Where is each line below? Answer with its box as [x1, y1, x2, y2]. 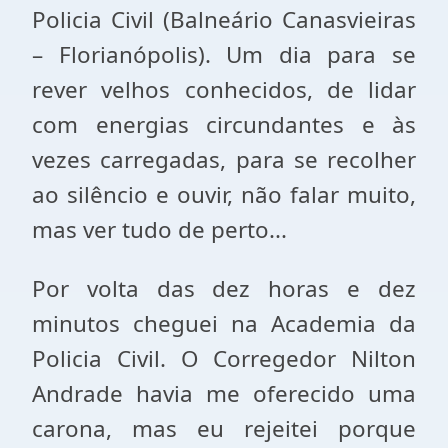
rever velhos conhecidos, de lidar [32, 74, 416, 105]
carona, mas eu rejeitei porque [32, 413, 416, 444]
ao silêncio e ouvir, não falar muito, [32, 179, 416, 210]
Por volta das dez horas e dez [32, 273, 416, 304]
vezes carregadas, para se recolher [32, 144, 416, 175]
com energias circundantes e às [32, 109, 416, 140]
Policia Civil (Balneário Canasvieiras [32, 4, 416, 35]
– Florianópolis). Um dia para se [32, 39, 416, 70]
